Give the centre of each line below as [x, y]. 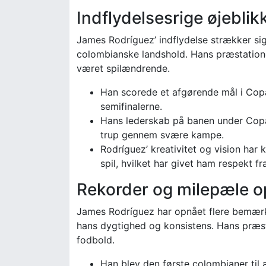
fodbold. [96, 240]
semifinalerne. [131, 106]
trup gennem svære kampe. [162, 134]
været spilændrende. [123, 68]
